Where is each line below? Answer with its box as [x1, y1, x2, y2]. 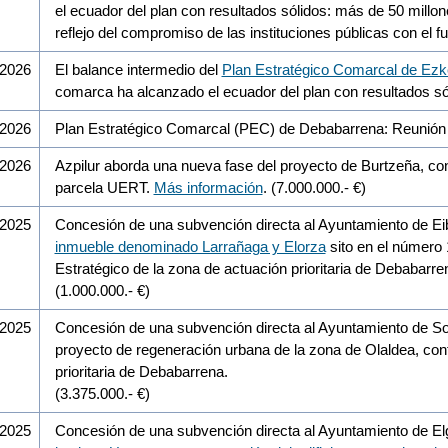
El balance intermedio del [54, 60, 222, 78]
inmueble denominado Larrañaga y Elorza [54, 237, 326, 255]
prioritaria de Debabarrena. [54, 362, 232, 380]
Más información [153, 178, 263, 196]
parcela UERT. [54, 178, 154, 196]
